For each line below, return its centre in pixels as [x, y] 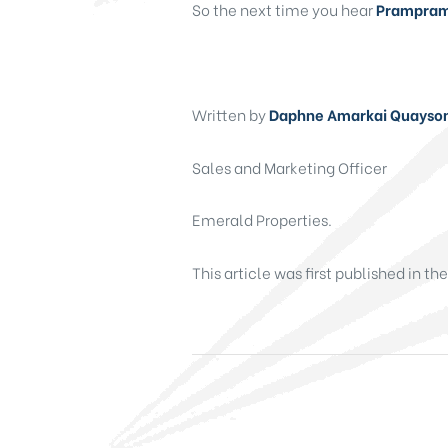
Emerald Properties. [262, 219]
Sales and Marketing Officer [289, 166]
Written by [230, 114]
